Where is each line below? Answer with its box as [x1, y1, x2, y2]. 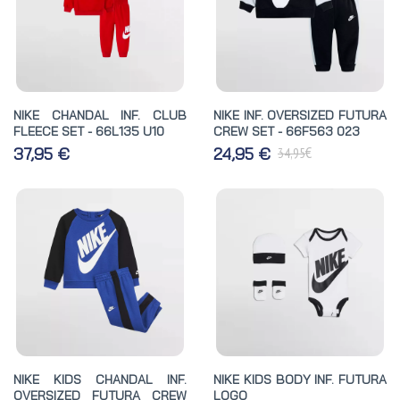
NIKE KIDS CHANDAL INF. [13, 371, 187, 387]
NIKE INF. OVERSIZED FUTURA [213, 106, 387, 123]
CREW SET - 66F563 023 [213, 122, 360, 139]
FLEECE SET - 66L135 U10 [13, 122, 164, 139]
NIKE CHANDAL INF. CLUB [13, 106, 187, 123]
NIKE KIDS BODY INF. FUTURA [213, 371, 387, 387]
